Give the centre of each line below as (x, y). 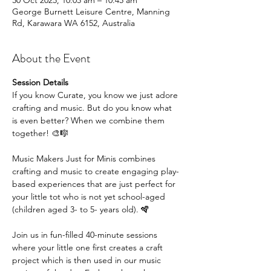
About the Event (51, 58)
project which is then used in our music (88, 260)
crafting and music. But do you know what (93, 108)
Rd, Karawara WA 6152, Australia (73, 23)
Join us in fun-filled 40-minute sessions (86, 235)
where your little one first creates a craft (89, 247)
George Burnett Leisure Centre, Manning (91, 11)
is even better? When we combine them (90, 120)
